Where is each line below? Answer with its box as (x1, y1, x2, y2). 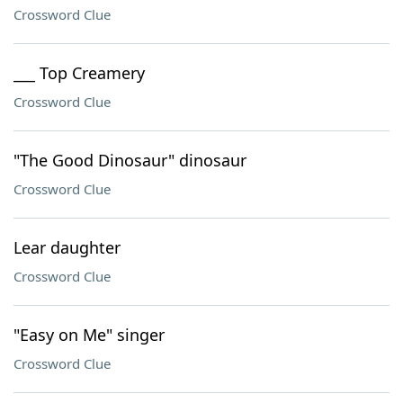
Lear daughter (13, 237, 121, 258)
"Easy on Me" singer (13, 324, 165, 345)
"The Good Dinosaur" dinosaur (13, 149, 246, 171)
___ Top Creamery (13, 62, 145, 84)
